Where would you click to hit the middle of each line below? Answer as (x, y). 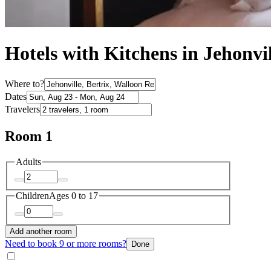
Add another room (41, 231)
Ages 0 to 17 (73, 196)
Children (32, 196)
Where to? (24, 83)
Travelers (22, 109)
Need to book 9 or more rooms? (66, 243)
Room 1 (29, 136)
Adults (28, 162)
